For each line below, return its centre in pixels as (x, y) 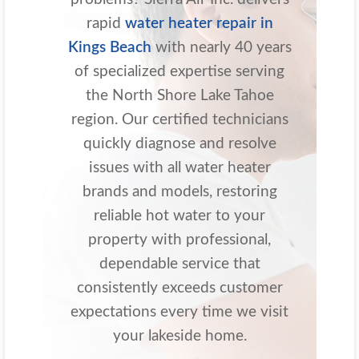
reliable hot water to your (179, 216)
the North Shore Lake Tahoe (179, 96)
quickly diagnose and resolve (179, 144)
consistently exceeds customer (179, 288)
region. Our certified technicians (179, 120)
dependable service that (179, 264)
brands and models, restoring (179, 192)
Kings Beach (109, 48)
